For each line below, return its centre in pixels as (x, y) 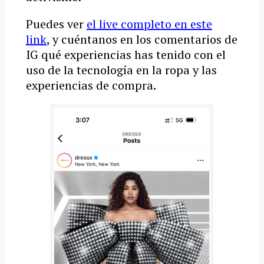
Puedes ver (56, 24)
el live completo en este (149, 24)
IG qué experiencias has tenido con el (126, 55)
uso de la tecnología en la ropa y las (121, 70)
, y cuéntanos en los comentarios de (142, 39)
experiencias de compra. (91, 85)
